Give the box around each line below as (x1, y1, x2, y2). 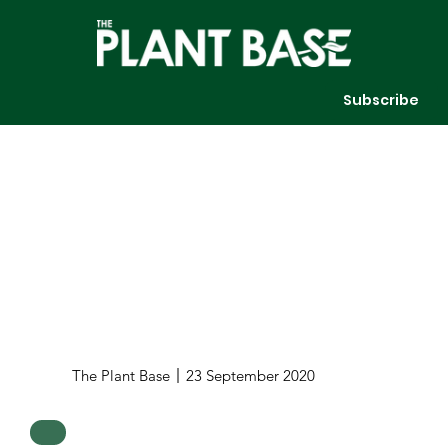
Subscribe (343, 89, 420, 110)
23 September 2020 (185, 365, 315, 385)
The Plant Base (72, 365, 171, 385)
